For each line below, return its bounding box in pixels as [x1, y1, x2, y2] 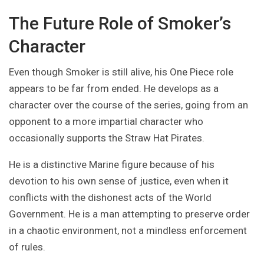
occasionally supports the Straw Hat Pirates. [9, 132, 204, 144]
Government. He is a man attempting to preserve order [9, 208, 250, 220]
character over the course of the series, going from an [9, 99, 248, 111]
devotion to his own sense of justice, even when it [9, 175, 229, 187]
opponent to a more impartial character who [9, 115, 203, 128]
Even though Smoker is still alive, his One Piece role [9, 66, 233, 78]
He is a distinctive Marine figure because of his [9, 159, 214, 171]
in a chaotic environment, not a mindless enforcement [9, 225, 247, 237]
